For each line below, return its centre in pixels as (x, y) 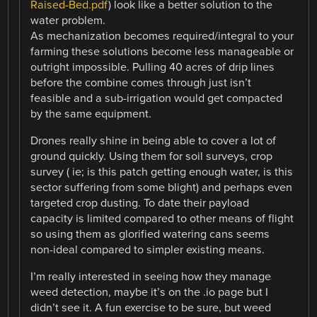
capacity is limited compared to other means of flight (162, 218)
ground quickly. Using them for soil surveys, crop (152, 156)
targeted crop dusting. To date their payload (140, 203)
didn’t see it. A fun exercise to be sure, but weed (151, 307)
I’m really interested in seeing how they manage (151, 276)
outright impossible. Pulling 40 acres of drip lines (153, 67)
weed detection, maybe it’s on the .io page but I (150, 292)
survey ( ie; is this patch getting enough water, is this (162, 172)
